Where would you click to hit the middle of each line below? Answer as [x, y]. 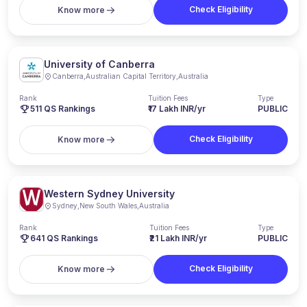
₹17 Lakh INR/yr [176, 109]
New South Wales [108, 206]
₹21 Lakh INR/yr [178, 238]
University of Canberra [99, 64]
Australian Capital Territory [131, 76]
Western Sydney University [109, 194]
